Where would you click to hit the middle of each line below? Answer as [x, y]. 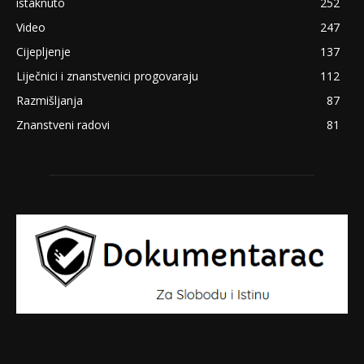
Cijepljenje [43, 51]
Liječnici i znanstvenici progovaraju [107, 76]
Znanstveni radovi [63, 124]
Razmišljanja [50, 100]
